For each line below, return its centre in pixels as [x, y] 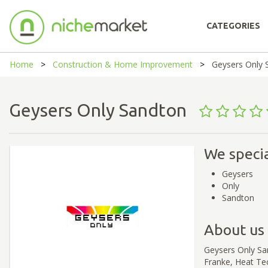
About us [234, 229]
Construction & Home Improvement [123, 64]
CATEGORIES [233, 26]
